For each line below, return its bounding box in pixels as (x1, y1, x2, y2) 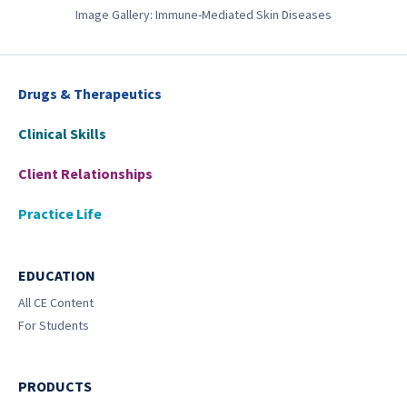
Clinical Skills (18, 124, 106, 143)
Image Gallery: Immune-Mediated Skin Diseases (75, 6, 332, 23)
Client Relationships (18, 164, 153, 183)
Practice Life (18, 204, 102, 223)
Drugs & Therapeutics (18, 84, 162, 103)
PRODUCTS (18, 377, 92, 395)
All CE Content (18, 294, 94, 311)
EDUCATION (18, 266, 95, 284)
